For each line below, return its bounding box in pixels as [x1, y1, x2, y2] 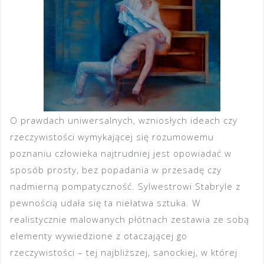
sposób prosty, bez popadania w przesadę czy [10, 164, 222, 176]
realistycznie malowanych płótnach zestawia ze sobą [10, 213, 249, 226]
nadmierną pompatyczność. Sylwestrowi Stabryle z [10, 180, 240, 193]
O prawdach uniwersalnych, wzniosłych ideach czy [10, 114, 237, 127]
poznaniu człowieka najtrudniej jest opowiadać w [10, 147, 232, 160]
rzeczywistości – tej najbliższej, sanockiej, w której [10, 246, 237, 259]
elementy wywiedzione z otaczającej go [10, 230, 187, 242]
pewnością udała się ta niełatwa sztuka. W [10, 197, 200, 209]
